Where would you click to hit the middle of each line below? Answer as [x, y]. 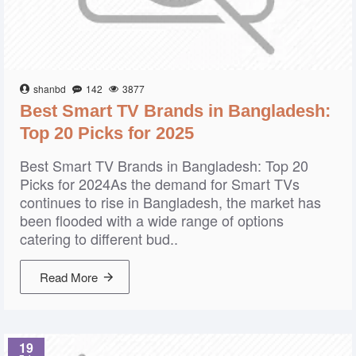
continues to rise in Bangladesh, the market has [170, 202]
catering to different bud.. [99, 238]
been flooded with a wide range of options [152, 220]
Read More [69, 277]
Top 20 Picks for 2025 [107, 133]
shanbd [50, 89]
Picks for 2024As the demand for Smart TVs [160, 184]
